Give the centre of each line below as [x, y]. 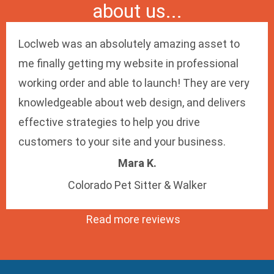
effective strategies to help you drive [109, 122]
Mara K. [137, 163]
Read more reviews [133, 220]
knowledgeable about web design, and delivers [132, 103]
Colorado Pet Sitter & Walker [137, 185]
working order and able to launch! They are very [134, 83]
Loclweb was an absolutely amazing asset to [129, 44]
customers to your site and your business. [122, 142]
